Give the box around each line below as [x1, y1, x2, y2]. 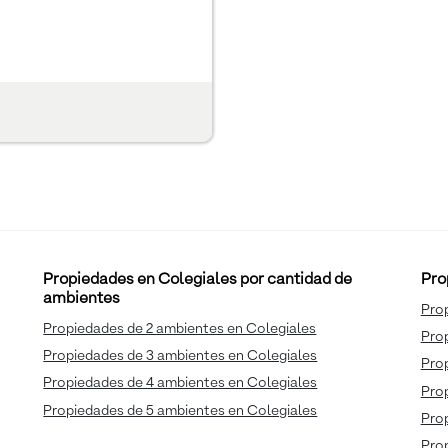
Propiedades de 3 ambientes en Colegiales [43, 349, 318, 364]
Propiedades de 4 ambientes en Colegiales [43, 376, 318, 391]
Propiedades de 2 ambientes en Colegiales [43, 322, 317, 337]
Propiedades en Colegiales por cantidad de [43, 272, 353, 289]
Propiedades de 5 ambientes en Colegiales [43, 403, 318, 418]
